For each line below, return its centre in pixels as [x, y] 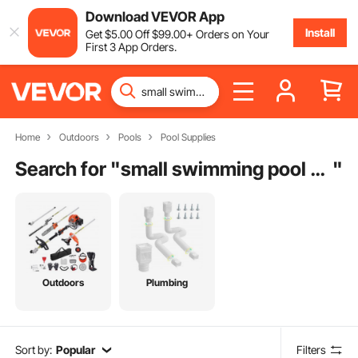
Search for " [68, 169]
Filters [312, 349]
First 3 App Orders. [131, 46]
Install [320, 32]
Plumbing [167, 283]
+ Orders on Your [227, 34]
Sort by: [34, 349]
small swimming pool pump [318, 169]
